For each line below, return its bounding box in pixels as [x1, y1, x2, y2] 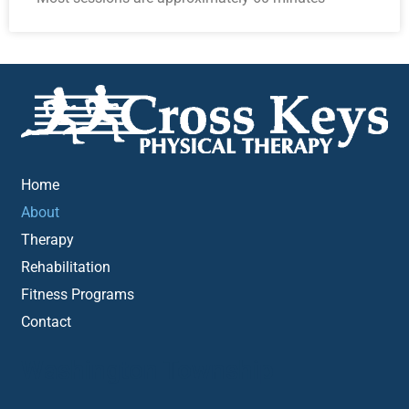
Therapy [21, 231, 75, 249]
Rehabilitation [21, 258, 111, 277]
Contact [21, 313, 72, 331]
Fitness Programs [21, 286, 135, 304]
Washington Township [21, 355, 275, 386]
